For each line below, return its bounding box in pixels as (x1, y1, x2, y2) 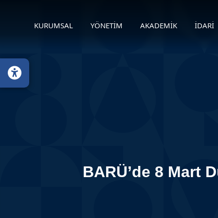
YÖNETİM (91, 20, 123, 30)
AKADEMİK (140, 20, 177, 30)
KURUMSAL (34, 20, 73, 30)
